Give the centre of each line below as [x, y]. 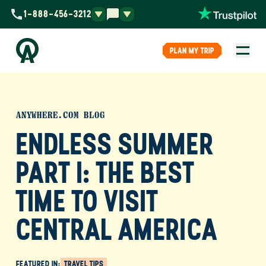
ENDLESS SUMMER [115, 144]
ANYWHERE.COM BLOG [61, 115]
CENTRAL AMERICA [117, 229]
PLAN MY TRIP [192, 50]
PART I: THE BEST [105, 172]
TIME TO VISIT [88, 201]
